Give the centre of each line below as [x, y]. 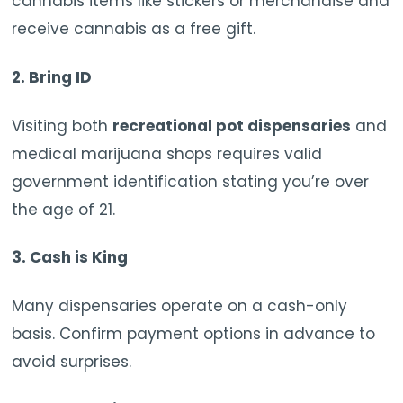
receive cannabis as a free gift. [134, 29]
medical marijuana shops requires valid [167, 153]
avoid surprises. [72, 361]
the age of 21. [64, 209]
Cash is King [79, 258]
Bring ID [61, 78]
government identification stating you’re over [191, 181]
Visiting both [63, 125]
